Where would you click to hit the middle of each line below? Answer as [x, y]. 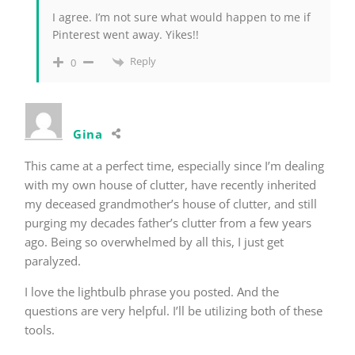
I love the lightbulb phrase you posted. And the [152, 291]
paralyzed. [53, 260]
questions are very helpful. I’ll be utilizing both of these [174, 310]
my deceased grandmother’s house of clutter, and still [171, 203]
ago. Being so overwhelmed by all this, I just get [154, 241]
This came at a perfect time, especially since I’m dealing [174, 165]
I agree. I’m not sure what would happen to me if [181, 17]
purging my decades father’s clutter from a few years [168, 222]
